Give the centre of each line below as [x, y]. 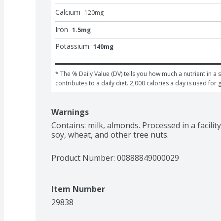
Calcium [68, 12]
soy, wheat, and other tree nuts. [110, 134]
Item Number [78, 189]
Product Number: [84, 158]
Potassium [72, 46]
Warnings [70, 112]
